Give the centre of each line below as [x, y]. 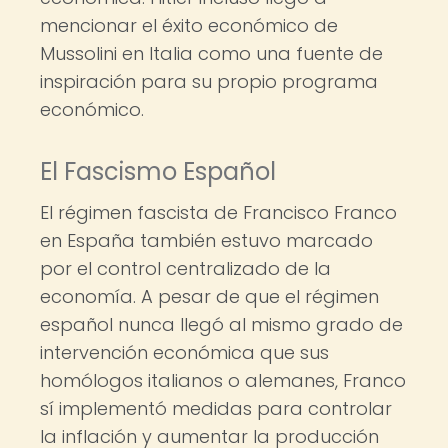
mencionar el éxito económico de [189, 25]
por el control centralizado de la [185, 268]
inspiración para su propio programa [209, 81]
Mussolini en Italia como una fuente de [211, 53]
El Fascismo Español [158, 171]
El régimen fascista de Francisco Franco [218, 212]
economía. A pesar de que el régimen [209, 296]
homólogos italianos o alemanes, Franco [223, 380]
